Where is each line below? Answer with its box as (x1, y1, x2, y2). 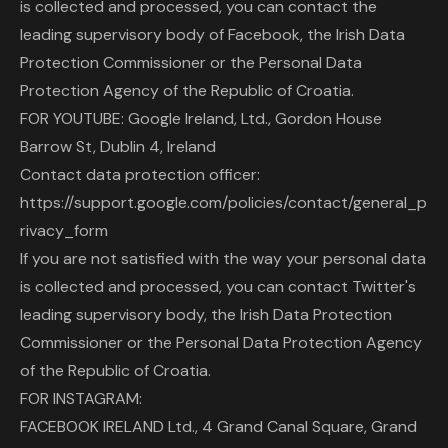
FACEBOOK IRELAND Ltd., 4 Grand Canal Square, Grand (20, 416, 417, 437)
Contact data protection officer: (20, 164, 260, 185)
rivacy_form (20, 220, 108, 241)
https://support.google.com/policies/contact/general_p (20, 192, 427, 213)
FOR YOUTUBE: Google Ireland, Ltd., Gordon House (20, 108, 382, 129)
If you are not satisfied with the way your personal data (20, 248, 426, 269)
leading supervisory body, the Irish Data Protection (20, 304, 392, 325)
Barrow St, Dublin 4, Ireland (20, 136, 220, 157)
